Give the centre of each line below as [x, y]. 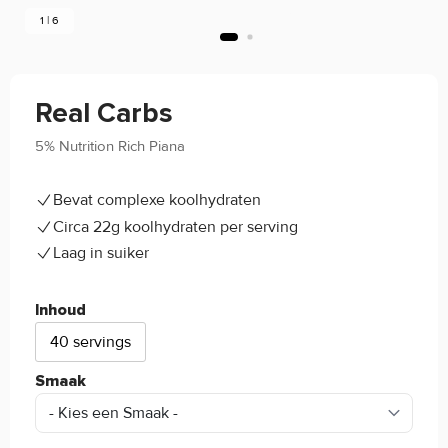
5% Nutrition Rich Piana [110, 145]
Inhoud [60, 309]
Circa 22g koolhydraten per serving [175, 226]
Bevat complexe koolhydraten [157, 200]
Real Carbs [104, 113]
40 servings [90, 341]
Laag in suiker [101, 253]
